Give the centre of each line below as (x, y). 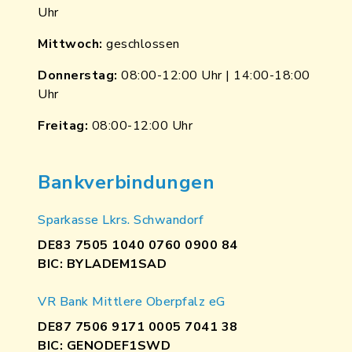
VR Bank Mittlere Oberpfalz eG (132, 302)
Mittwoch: (70, 44)
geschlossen (141, 44)
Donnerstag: (78, 75)
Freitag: (63, 126)
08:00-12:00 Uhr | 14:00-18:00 (214, 75)
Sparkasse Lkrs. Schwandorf (121, 220)
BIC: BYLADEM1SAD (102, 264)
